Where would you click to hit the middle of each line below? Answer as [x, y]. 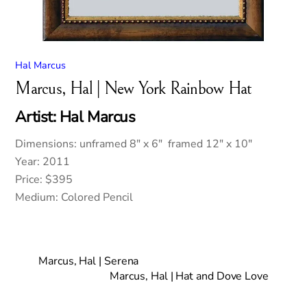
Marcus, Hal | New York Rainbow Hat [134, 88]
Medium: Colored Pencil [74, 198]
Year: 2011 [43, 162]
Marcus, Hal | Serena [89, 261]
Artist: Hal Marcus [75, 116]
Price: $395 [44, 180]
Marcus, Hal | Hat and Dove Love [189, 276]
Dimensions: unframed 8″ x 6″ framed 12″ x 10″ [134, 144]
